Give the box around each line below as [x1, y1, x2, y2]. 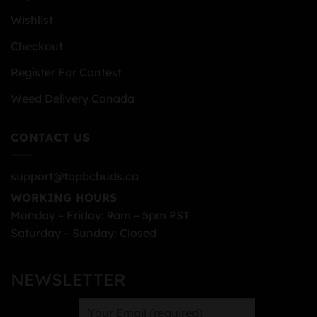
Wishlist [11, 13, 53, 28]
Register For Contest [11, 65, 122, 80]
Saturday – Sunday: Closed [11, 225, 156, 240]
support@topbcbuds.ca [11, 168, 139, 183]
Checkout [11, 39, 63, 54]
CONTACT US [11, 130, 91, 145]
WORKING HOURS [11, 190, 117, 204]
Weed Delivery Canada [11, 91, 134, 106]
